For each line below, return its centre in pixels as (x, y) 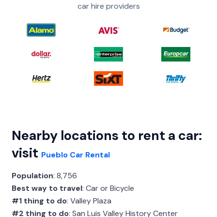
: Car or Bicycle (108, 188)
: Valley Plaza (89, 201)
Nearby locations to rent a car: (107, 135)
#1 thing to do (39, 201)
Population (32, 175)
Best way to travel (47, 188)
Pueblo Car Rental (76, 155)
